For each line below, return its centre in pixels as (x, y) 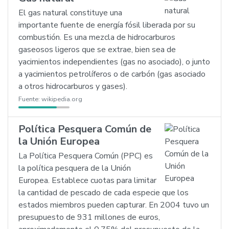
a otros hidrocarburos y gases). (73, 86)
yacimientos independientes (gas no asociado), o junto (114, 62)
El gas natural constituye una (70, 13)
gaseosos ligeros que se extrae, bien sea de (97, 50)
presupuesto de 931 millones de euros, (89, 217)
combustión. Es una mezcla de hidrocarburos (97, 37)
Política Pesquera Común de (85, 129)
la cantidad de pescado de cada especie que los (104, 193)
